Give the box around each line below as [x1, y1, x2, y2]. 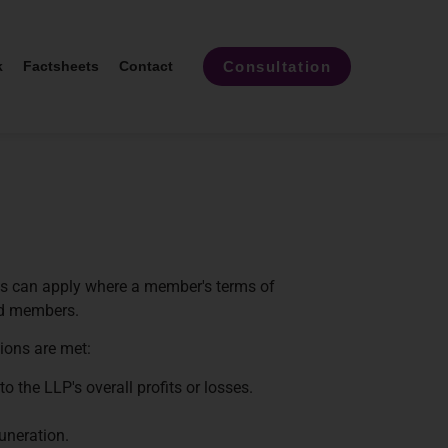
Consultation [222, 57, 332, 75]
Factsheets [22, 58, 99, 75]
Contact [118, 58, 173, 75]
